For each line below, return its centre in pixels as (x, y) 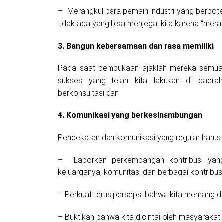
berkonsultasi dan (90, 93)
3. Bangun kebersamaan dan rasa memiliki (136, 46)
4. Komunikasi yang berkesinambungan (130, 115)
